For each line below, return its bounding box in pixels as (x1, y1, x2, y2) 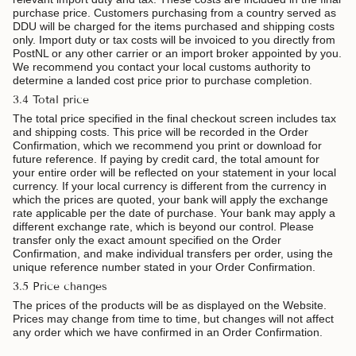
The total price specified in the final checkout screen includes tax (13, 111, 336, 125)
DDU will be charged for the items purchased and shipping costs (13, 19, 335, 33)
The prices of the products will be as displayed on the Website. (13, 298, 327, 311)
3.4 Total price (13, 92, 89, 106)
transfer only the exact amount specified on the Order (13, 233, 281, 246)
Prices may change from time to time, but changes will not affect (13, 311, 334, 325)
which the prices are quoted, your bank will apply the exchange (13, 192, 328, 206)
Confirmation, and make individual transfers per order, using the (13, 246, 333, 260)
